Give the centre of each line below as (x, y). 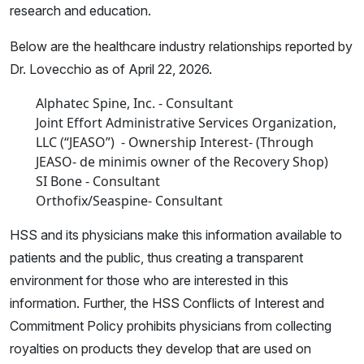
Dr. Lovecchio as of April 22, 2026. (111, 69)
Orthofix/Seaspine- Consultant (129, 201)
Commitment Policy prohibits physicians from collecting (171, 326)
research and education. (80, 11)
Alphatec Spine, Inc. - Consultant (134, 104)
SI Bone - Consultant (98, 182)
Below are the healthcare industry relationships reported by (181, 47)
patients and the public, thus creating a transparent (156, 258)
